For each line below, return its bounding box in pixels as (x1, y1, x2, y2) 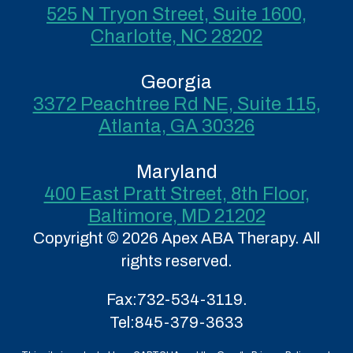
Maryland (136, 162, 217, 182)
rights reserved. (121, 252, 232, 269)
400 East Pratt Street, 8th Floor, (43, 184, 310, 204)
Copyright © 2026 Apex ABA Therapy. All (33, 229, 320, 247)
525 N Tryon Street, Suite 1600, (46, 4, 307, 24)
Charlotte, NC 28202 (91, 26, 262, 46)
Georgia (141, 72, 212, 92)
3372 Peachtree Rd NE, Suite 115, (32, 94, 321, 114)
